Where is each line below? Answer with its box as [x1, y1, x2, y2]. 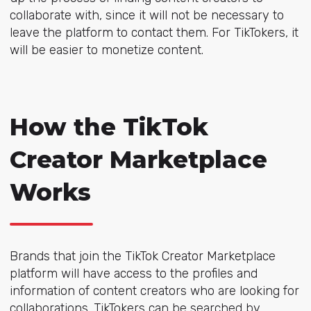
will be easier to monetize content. [9, 42, 203, 58]
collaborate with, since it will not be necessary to [9, 7, 284, 23]
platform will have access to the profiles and [9, 265, 258, 281]
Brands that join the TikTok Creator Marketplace [9, 248, 276, 264]
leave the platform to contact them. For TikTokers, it [9, 24, 299, 40]
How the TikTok [9, 112, 208, 142]
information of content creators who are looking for [9, 283, 299, 299]
